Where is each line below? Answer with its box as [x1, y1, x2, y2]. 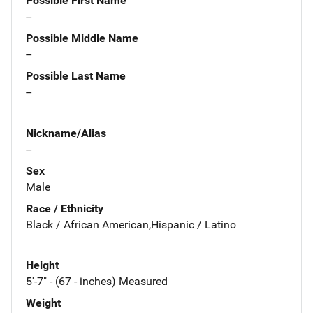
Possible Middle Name [26, 31, 138, 45]
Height [26, 259, 59, 272]
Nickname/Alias [26, 126, 106, 140]
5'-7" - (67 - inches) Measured [26, 275, 168, 289]
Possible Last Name [26, 68, 126, 82]
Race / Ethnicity [26, 201, 103, 215]
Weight [26, 296, 61, 310]
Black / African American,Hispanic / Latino [26, 217, 236, 231]
